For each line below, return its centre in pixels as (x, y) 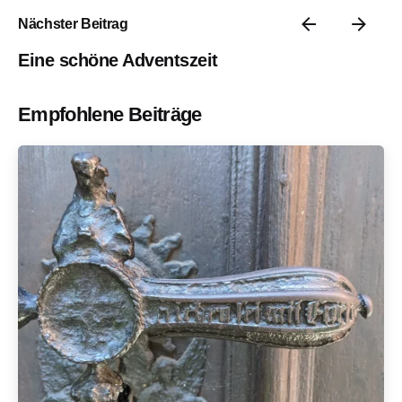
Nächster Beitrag (73, 24)
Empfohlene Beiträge (110, 114)
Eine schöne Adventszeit (118, 60)
